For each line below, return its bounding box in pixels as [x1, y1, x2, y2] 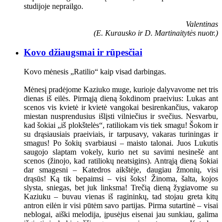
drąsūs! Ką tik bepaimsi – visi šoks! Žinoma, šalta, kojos [24, 174, 218, 183]
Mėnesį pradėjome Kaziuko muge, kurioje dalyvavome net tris [24, 85, 218, 94]
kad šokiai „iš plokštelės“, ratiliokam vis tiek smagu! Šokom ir [24, 120, 218, 129]
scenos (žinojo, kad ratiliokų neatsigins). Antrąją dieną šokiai [24, 156, 218, 165]
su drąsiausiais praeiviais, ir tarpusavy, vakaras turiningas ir [24, 129, 218, 138]
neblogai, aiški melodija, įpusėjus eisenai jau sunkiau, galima [24, 210, 218, 219]
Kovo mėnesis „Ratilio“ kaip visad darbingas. [24, 67, 166, 76]
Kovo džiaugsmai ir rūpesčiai [24, 47, 142, 57]
